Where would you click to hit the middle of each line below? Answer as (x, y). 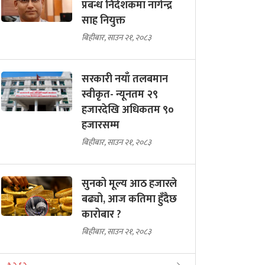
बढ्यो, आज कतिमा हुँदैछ (129, 199)
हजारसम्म (101, 125)
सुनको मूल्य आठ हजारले (129, 184)
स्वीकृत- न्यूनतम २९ (120, 94)
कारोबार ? (101, 214)
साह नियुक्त (104, 20)
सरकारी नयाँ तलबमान (125, 79)
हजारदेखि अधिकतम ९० (128, 110)
